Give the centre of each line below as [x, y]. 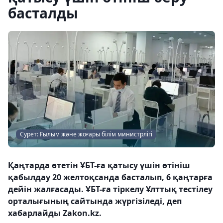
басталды [43, 13]
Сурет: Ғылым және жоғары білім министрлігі [86, 134]
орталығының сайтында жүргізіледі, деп [95, 201]
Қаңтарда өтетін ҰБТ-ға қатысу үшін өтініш [99, 165]
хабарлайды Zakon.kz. [55, 213]
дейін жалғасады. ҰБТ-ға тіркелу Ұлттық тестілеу [110, 189]
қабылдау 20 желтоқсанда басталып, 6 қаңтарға [110, 177]
